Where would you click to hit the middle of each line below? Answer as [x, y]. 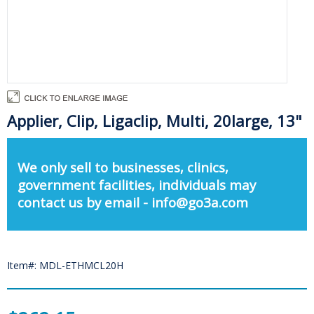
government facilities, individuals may [137, 184]
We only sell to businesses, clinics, [123, 167]
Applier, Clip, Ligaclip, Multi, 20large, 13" [155, 121]
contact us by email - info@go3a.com [133, 202]
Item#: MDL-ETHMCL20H [65, 266]
